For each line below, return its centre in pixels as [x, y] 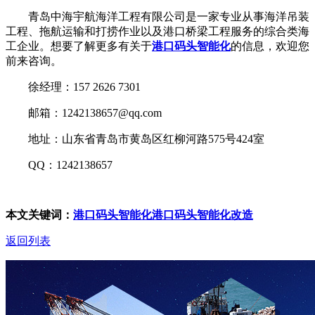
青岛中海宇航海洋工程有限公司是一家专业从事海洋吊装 [157, 16]
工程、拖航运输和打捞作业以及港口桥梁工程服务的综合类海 [157, 31]
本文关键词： [39, 214]
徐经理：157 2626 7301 [73, 86]
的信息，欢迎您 [270, 46]
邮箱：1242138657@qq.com [84, 112]
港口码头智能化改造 [202, 214]
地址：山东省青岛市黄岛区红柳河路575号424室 [135, 139]
